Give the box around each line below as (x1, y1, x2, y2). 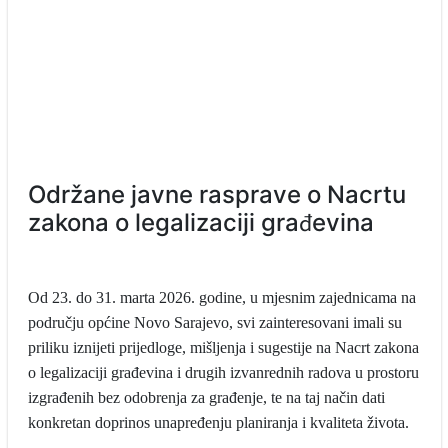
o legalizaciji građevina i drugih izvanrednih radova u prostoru (27, 364, 419, 381)
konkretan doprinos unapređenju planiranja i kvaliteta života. (27, 414, 409, 431)
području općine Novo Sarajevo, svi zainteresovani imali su (27, 314, 402, 331)
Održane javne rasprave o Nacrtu (27, 180, 406, 209)
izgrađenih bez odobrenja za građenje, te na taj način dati (27, 389, 385, 406)
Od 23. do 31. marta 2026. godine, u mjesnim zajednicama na (27, 289, 416, 306)
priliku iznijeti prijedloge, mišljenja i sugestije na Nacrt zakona (27, 339, 419, 356)
